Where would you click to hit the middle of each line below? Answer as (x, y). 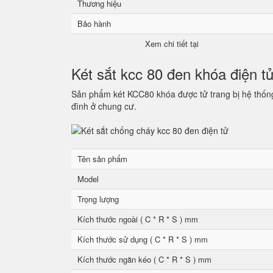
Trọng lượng (98, 199)
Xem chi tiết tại (172, 44)
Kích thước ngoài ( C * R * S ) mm (138, 219)
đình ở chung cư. (104, 106)
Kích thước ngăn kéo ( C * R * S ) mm (144, 259)
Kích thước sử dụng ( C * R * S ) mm (143, 239)
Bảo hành (94, 23)
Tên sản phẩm (102, 159)
